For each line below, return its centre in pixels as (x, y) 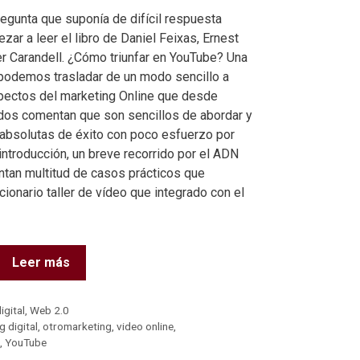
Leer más (41, 262)
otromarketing (78, 327)
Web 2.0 (50, 311)
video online (145, 327)
